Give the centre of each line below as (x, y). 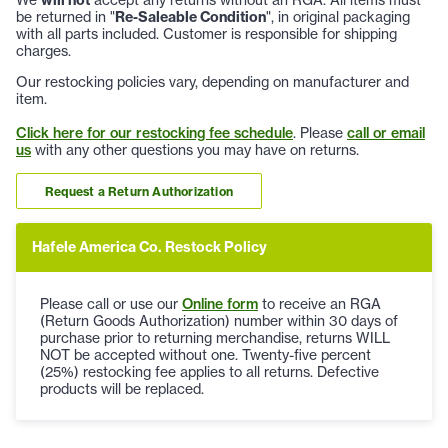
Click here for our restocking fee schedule (154, 133)
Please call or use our (111, 304)
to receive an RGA (319, 304)
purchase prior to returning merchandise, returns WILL (215, 338)
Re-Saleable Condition (190, 17)
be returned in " (65, 17)
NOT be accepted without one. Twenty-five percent (205, 355)
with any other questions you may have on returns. (195, 150)
